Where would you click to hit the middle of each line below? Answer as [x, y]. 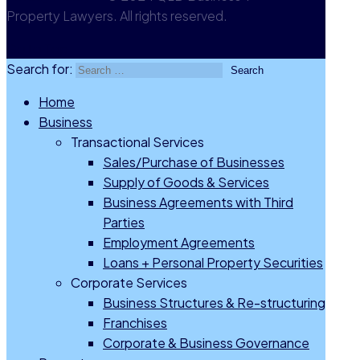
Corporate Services [129, 283]
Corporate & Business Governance [206, 343]
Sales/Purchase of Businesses [194, 162]
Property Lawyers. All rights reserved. [117, 16]
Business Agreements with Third [198, 202]
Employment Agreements [179, 243]
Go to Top [37, 49]
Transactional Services [137, 142]
